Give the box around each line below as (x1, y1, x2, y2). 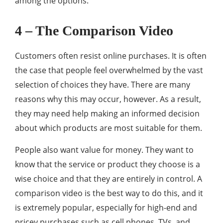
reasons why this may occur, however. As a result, (15, 94, 201, 105)
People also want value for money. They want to (15, 144, 194, 156)
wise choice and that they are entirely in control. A (15, 173, 202, 185)
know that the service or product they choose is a (15, 159, 200, 170)
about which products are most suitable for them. (15, 122, 202, 134)
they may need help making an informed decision (15, 108, 200, 119)
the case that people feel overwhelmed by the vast (15, 65, 203, 76)
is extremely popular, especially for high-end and (15, 202, 197, 214)
